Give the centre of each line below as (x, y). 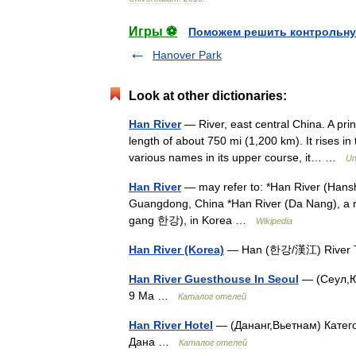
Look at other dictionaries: (208, 96)
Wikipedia (274, 221)
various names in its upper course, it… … (237, 157)
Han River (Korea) (176, 250)
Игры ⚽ (153, 31)
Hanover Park (187, 55)
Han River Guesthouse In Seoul (214, 279)
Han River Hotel (171, 325)
